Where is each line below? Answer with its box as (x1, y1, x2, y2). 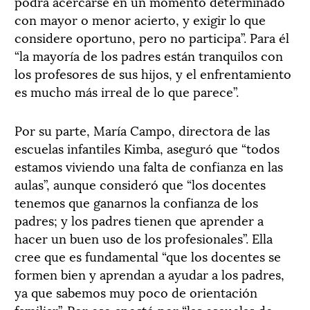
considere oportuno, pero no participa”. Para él (15, 27, 289, 46)
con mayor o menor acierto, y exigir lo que (15, 9, 266, 28)
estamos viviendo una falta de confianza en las (15, 156, 283, 175)
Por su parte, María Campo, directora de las (15, 120, 270, 139)
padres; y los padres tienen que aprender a (15, 210, 264, 229)
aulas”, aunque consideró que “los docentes (15, 174, 266, 193)
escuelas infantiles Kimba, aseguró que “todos (15, 138, 280, 157)
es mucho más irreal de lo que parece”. (15, 81, 239, 100)
